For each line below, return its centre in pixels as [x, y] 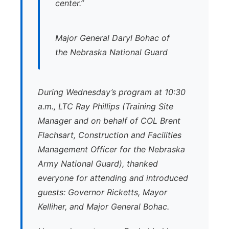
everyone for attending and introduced [113, 178]
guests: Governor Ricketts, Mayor [102, 192]
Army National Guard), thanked [98, 164]
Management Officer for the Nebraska [111, 149]
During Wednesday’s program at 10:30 [112, 92]
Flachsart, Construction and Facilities [110, 135]
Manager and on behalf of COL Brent [109, 121]
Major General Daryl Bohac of [112, 38]
